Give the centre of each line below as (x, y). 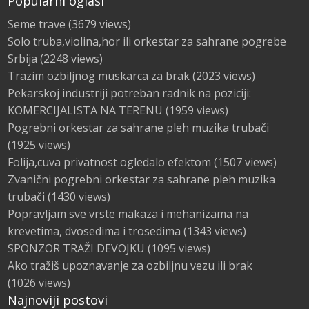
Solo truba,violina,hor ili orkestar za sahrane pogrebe (147, 41)
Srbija (22, 58)
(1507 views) (243, 162)
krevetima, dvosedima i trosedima (94, 231)
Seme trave (36, 24)
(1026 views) (39, 282)
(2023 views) (222, 76)
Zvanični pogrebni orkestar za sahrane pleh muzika (141, 179)
